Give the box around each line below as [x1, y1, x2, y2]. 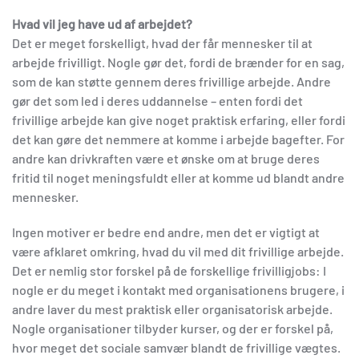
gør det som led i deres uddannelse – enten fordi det [12, 92, 303, 108]
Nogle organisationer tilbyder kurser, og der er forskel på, [12, 320, 333, 336]
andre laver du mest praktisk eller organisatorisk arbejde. [12, 301, 333, 317]
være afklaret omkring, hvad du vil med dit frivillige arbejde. [12, 243, 344, 259]
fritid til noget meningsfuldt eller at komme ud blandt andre [12, 169, 345, 185]
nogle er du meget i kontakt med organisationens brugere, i [12, 281, 345, 297]
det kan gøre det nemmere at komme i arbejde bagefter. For [12, 131, 345, 147]
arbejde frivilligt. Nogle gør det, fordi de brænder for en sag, [12, 54, 345, 70]
